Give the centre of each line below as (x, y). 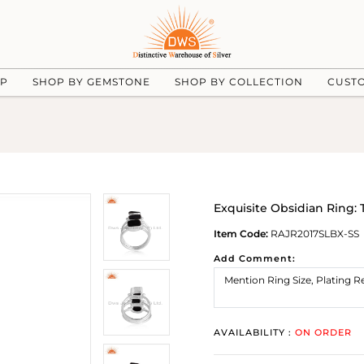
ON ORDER (323, 332)
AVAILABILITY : (254, 332)
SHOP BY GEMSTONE (91, 81)
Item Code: (241, 234)
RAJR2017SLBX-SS (314, 234)
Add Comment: (255, 258)
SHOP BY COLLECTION (238, 81)
